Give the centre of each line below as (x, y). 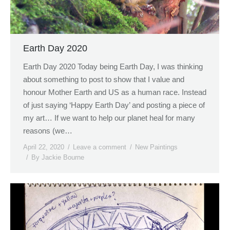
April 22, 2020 (44, 147)
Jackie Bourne (63, 157)
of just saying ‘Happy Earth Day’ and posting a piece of (114, 105)
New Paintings (156, 147)
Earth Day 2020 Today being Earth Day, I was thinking (113, 66)
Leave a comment (100, 147)
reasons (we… (48, 130)
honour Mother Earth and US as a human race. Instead (115, 92)
